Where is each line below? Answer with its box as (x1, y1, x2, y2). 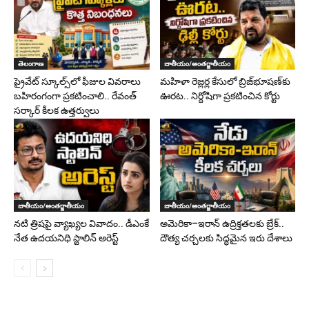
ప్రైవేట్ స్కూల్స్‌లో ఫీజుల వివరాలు (14, 75, 141, 87)
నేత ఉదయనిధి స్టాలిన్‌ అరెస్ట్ (14, 232, 119, 243)
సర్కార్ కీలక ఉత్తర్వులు (14, 104, 99, 116)
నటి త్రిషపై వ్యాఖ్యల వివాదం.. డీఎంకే (14, 217, 149, 229)
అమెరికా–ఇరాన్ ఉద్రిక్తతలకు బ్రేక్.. (159, 217, 284, 229)
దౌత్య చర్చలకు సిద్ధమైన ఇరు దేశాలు (159, 232, 292, 243)
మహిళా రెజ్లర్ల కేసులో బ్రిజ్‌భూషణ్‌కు (159, 75, 290, 87)
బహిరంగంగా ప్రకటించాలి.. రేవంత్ (14, 90, 137, 101)
